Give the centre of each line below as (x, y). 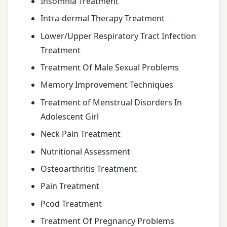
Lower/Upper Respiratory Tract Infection (118, 36)
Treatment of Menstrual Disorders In (111, 102)
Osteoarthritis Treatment (89, 168)
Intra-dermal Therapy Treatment (103, 18)
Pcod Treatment (71, 203)
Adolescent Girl (70, 116)
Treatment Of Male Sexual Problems (110, 67)
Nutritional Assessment (85, 151)
